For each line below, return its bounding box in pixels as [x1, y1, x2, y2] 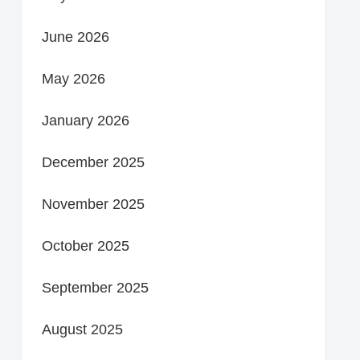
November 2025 [42, 195, 145, 212]
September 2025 [42, 279, 149, 296]
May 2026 [42, 70, 105, 87]
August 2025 [42, 321, 123, 337]
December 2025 [42, 153, 145, 170]
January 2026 [42, 112, 129, 129]
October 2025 [42, 237, 129, 254]
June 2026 [42, 28, 109, 45]
